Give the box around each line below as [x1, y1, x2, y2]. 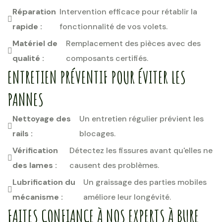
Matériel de [12, 38, 57, 49]
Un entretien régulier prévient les [79, 113, 204, 124]
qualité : [12, 53, 44, 63]
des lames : [12, 160, 57, 170]
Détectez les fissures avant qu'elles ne [69, 145, 213, 156]
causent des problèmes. [69, 160, 159, 170]
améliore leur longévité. [83, 192, 171, 202]
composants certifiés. [65, 53, 148, 63]
